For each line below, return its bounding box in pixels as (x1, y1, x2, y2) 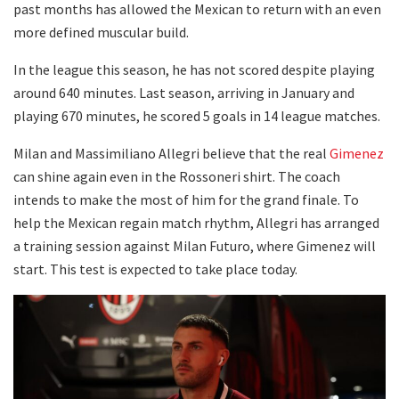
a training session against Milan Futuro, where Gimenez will (13, 236, 376, 255)
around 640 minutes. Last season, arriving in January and (13, 83, 354, 102)
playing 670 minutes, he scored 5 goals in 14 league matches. (13, 106, 380, 125)
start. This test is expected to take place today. (13, 259, 297, 278)
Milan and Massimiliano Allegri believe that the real (13, 143, 330, 162)
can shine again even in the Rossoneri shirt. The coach (13, 167, 340, 185)
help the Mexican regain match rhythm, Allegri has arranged (13, 213, 379, 232)
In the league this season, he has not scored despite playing (13, 60, 375, 78)
